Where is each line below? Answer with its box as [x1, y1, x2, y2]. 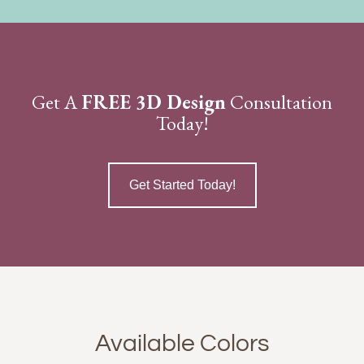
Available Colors [95, 331, 269, 357]
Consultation [226, 89, 332, 115]
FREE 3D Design [81, 89, 226, 115]
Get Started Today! [128, 178, 236, 193]
